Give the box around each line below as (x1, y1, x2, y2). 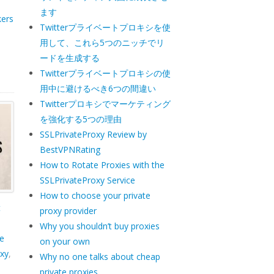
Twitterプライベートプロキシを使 (39, 21, 171, 33)
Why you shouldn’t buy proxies (39, 220, 160, 232)
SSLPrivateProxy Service (39, 174, 135, 186)
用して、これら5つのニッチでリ (39, 37, 165, 48)
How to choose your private (39, 190, 150, 201)
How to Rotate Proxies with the (39, 159, 165, 171)
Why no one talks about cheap (39, 251, 160, 262)
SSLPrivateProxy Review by (39, 128, 147, 140)
